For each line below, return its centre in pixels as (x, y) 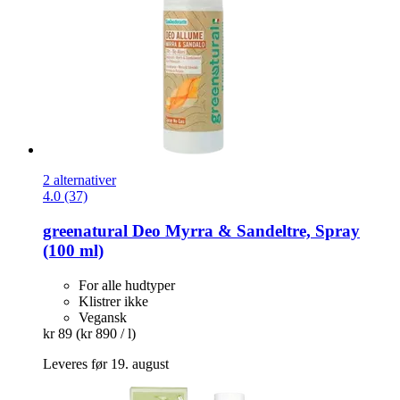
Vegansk (103, 317)
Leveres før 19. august (106, 363)
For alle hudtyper (127, 285)
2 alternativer (79, 180)
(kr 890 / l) (106, 333)
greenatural (85, 230)
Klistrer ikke (113, 301)
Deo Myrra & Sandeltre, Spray (244, 230)
